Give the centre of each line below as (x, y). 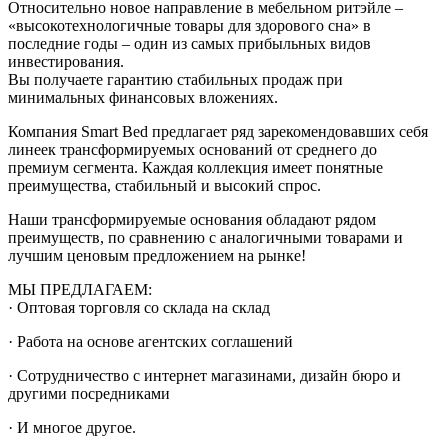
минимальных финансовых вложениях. (143, 97)
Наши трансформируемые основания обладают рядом (192, 219)
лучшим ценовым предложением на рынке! (157, 255)
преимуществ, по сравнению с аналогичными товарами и (205, 237)
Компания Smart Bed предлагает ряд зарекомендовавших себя (218, 131)
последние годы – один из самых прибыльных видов (189, 43)
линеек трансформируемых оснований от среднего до (192, 149)
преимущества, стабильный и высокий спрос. (164, 185)
